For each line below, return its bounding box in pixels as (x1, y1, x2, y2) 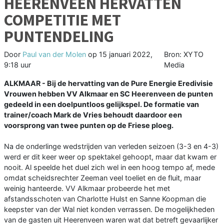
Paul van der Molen (22, 50, 86, 59)
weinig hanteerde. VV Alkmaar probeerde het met (4, 184, 170, 193)
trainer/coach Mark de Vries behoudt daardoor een (4, 110, 182, 119)
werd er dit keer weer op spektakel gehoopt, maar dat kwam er (4, 152, 216, 161)
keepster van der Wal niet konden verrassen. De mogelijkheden (4, 205, 214, 214)
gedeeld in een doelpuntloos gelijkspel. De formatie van (4, 100, 199, 109)
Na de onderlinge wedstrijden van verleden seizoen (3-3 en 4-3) (4, 142, 218, 151)
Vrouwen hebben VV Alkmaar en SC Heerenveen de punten (4, 89, 213, 98)
